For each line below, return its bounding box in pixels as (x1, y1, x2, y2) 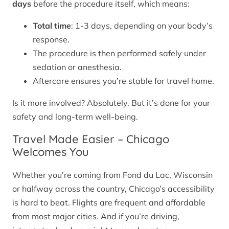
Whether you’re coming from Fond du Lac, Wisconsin (12, 169, 213, 180)
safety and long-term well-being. (12, 111, 138, 122)
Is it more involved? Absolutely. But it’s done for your (12, 98, 210, 108)
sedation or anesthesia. (33, 62, 122, 73)
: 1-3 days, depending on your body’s (71, 20, 213, 31)
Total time (33, 20, 71, 31)
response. (33, 34, 70, 45)
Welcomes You (12, 145, 89, 159)
